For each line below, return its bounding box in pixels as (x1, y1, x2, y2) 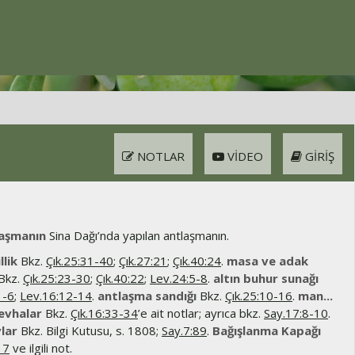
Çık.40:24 (173, 253, 221, 269)
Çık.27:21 (119, 253, 167, 269)
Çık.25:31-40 (46, 253, 113, 269)
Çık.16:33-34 (71, 305, 138, 321)
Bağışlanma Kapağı (212, 323, 321, 338)
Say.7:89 (162, 323, 207, 338)
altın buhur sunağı (213, 270, 319, 286)
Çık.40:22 (96, 270, 144, 286)
